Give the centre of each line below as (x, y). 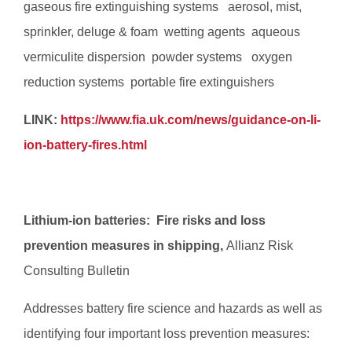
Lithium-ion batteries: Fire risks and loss (145, 221)
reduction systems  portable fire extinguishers (149, 82)
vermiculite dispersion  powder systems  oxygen (158, 57)
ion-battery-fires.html (85, 145)
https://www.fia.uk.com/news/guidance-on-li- (191, 120)
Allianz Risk (260, 246)
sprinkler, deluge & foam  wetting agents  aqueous (162, 32)
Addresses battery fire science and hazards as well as (173, 309)
